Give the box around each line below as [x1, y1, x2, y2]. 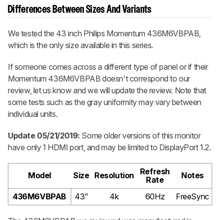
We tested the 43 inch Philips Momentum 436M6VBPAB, [8, 28, 201, 38]
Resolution [94, 170, 134, 180]
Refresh [139, 166, 170, 176]
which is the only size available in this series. [8, 40, 153, 50]
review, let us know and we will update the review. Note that [8, 85, 207, 95]
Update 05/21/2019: [8, 130, 80, 140]
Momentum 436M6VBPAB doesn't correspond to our [8, 73, 191, 83]
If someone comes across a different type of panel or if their [8, 61, 208, 72]
